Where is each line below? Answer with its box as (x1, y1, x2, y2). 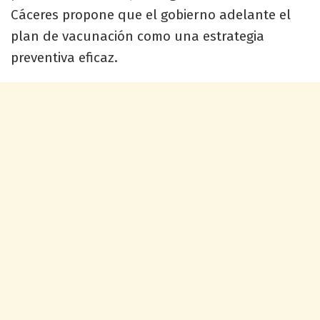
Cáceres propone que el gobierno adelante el (11, 6, 291, 23)
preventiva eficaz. (11, 49, 118, 66)
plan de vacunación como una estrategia (11, 27, 264, 44)
